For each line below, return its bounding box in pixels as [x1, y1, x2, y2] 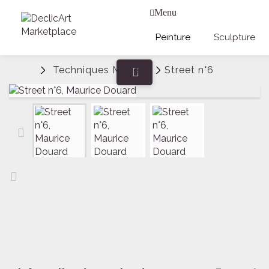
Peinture [156, 32, 190, 43]
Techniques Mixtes [53, 64, 145, 76]
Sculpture [214, 32, 255, 43]
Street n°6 [165, 64, 214, 76]
